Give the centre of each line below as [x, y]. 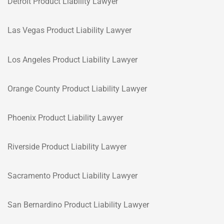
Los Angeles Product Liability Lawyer [72, 59]
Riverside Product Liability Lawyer [67, 147]
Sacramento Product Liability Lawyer [72, 176]
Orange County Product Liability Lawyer [77, 88]
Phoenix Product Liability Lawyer [65, 117]
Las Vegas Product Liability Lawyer [69, 30]
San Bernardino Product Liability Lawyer [78, 205]
